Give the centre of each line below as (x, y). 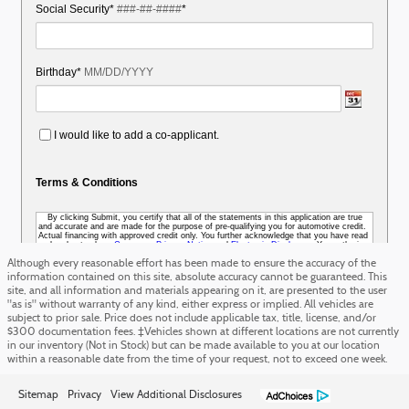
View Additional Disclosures (176, 395)
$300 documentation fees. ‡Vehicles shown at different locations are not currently (203, 332)
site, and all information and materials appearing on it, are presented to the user (197, 291)
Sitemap (38, 395)
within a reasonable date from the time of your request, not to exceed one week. (197, 360)
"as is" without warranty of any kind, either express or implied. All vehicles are (190, 305)
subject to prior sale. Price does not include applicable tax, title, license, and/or (192, 319)
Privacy (84, 395)
